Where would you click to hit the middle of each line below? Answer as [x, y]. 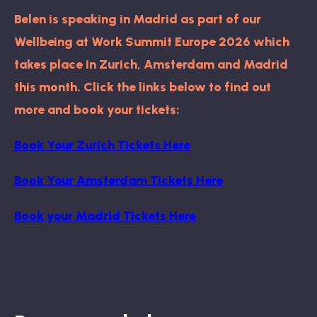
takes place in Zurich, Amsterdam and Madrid [151, 64]
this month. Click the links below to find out [143, 87]
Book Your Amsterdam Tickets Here [119, 180]
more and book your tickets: [97, 109]
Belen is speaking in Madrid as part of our [138, 19]
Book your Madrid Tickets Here [105, 215]
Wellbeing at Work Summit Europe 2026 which [152, 41]
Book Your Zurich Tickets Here [102, 145]
